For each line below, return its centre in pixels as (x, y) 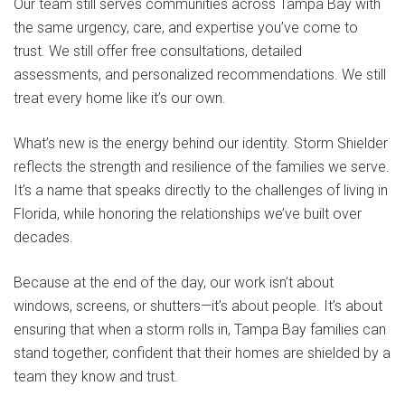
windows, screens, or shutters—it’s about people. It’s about (198, 306)
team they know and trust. (96, 377)
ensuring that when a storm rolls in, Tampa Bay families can (200, 330)
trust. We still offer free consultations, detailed (158, 52)
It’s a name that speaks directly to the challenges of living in (201, 191)
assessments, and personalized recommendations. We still (200, 75)
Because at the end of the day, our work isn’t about (174, 283)
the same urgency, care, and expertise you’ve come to (186, 28)
